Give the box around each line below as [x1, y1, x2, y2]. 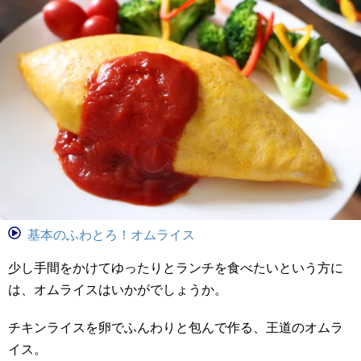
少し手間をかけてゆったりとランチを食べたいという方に [8, 261, 343, 276]
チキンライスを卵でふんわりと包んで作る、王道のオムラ [8, 321, 343, 335]
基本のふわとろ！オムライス [27, 228, 195, 243]
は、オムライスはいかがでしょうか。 [8, 283, 227, 297]
